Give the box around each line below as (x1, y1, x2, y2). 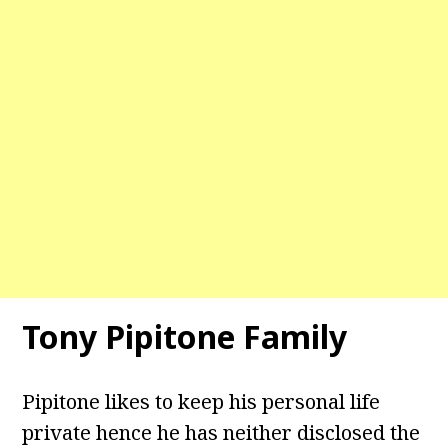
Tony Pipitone (22, 315, 236, 359)
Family (243, 315, 348, 359)
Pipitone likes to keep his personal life (22, 388, 381, 416)
